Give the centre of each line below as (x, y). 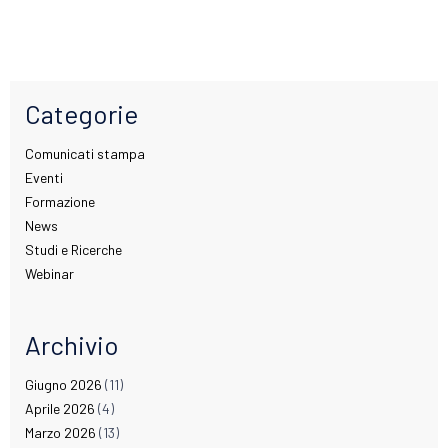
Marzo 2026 (60, 433)
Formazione (60, 202)
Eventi (44, 178)
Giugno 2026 (63, 385)
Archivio (72, 345)
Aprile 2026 (60, 409)
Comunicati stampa (85, 154)
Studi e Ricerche (73, 250)
